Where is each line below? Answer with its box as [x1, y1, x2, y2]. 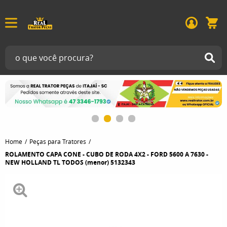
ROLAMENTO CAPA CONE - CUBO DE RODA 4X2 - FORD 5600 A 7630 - [5, 149, 208, 159]
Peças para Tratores [29, 137, 86, 145]
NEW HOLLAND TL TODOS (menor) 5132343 [5, 158, 135, 167]
